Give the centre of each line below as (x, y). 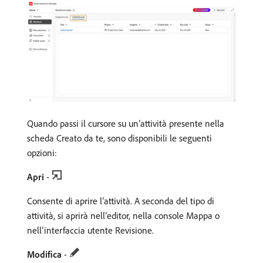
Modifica (44, 254)
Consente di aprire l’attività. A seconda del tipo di (121, 201)
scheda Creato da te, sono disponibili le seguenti (119, 138)
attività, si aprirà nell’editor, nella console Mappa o (123, 216)
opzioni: (42, 153)
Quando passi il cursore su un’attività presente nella (126, 124)
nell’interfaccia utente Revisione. (90, 230)
